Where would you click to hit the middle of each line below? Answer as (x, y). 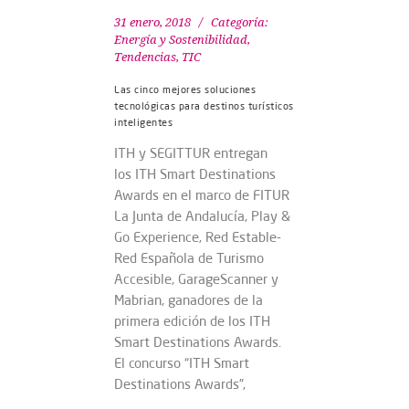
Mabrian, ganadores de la (189, 299)
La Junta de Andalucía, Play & (202, 215)
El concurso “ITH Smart (182, 362)
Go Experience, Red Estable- (198, 236)
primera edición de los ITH (192, 320)
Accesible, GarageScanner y (196, 278)
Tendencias (145, 57)
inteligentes (143, 122)
